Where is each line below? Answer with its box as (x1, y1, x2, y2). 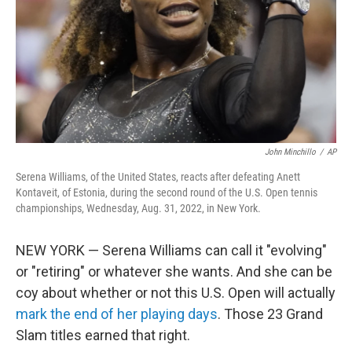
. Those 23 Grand (218, 306, 323, 322)
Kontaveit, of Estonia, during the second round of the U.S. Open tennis (16, 186, 317, 199)
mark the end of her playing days (16, 306, 218, 322)
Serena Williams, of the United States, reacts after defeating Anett (16, 170, 300, 183)
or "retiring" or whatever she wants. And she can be (16, 263, 332, 280)
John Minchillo (265, 147, 316, 157)
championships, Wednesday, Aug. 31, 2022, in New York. (16, 202, 261, 214)
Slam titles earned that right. (16, 327, 190, 343)
